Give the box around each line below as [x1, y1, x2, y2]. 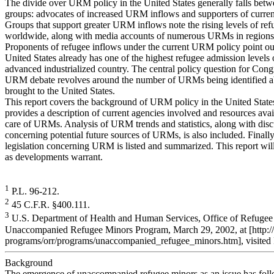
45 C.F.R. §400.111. [9, 199, 90, 210]
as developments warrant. [5, 151, 103, 162]
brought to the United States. [5, 85, 115, 96]
